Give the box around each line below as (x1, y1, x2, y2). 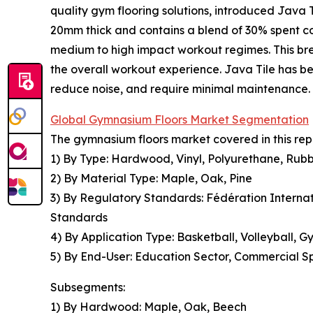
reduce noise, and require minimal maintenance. (50, 81, 310, 96)
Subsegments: (50, 279, 125, 294)
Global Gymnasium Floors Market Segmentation (50, 112, 309, 126)
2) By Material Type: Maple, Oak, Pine (50, 170, 252, 185)
